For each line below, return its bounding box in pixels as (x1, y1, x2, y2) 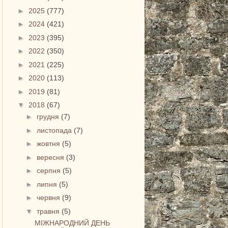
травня (37, 207, 62, 215)
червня (37, 193, 63, 202)
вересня (37, 153, 67, 161)
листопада (37, 126, 74, 134)
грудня (37, 112, 62, 121)
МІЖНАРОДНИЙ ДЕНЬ (35, 218, 110, 227)
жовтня (37, 139, 63, 148)
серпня (37, 166, 63, 175)
